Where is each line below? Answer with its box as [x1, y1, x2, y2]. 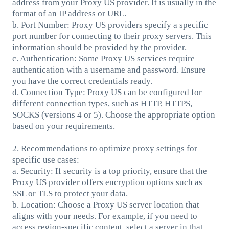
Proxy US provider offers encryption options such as [12, 177, 202, 187]
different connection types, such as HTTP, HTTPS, [12, 98, 192, 108]
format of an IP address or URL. [12, 8, 126, 18]
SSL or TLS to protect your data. [12, 188, 128, 198]
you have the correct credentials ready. [12, 76, 152, 86]
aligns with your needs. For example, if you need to [12, 211, 197, 221]
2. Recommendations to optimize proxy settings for [12, 143, 197, 153]
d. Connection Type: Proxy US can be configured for [12, 87, 202, 97]
